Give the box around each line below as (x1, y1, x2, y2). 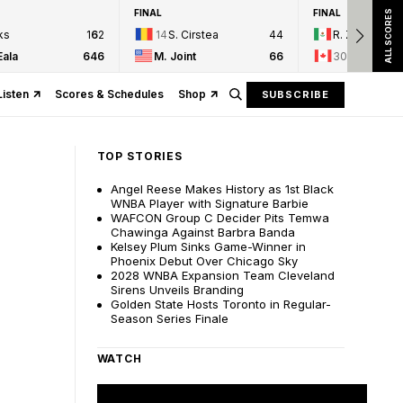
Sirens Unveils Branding (110, 282, 244, 297)
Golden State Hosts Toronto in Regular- (110, 297, 331, 311)
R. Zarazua (333, 27, 388, 41)
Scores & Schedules (54, 87, 164, 101)
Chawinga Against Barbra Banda (110, 225, 295, 239)
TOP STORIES (96, 149, 184, 163)
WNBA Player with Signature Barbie (110, 196, 309, 210)
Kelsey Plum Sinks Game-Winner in (110, 239, 306, 254)
